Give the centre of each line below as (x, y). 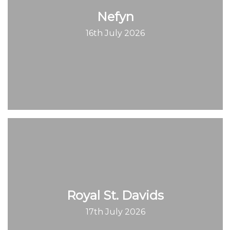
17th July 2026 (115, 212)
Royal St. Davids (115, 195)
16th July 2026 (115, 33)
